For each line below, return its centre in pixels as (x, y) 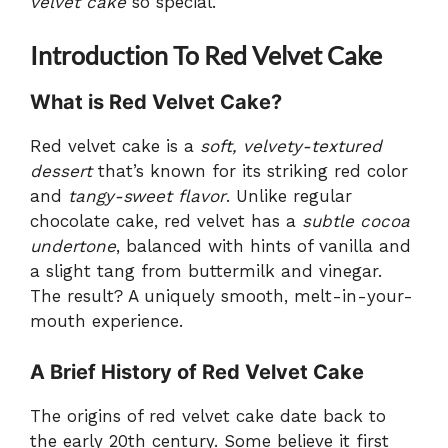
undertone (73, 246)
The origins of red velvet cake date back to (208, 415)
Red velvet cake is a (115, 146)
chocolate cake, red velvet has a (166, 221)
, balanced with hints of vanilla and (263, 246)
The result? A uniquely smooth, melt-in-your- (221, 296)
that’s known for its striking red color (250, 171)
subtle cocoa (356, 221)
